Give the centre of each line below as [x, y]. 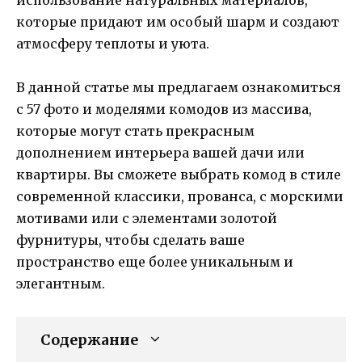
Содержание [89, 340]
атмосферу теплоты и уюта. [113, 43]
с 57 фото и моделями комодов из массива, [164, 109]
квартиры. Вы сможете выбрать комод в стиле [179, 174]
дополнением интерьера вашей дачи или [160, 152]
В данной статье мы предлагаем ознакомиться [179, 87]
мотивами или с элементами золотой [147, 218]
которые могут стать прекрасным [135, 130]
